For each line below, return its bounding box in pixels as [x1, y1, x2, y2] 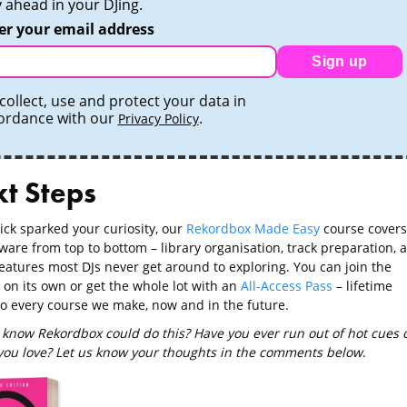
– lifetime [332, 276, 392, 294]
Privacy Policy [117, 109, 199, 127]
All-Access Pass [240, 276, 333, 294]
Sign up [312, 53, 368, 69]
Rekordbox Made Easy [185, 219, 320, 237]
